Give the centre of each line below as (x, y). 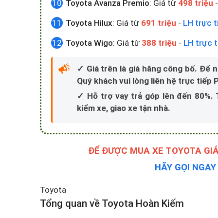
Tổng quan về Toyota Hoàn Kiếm (112, 203)
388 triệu (159, 43)
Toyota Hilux (89, 23)
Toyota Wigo (89, 43)
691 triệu (159, 23)
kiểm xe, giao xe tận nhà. (124, 108)
